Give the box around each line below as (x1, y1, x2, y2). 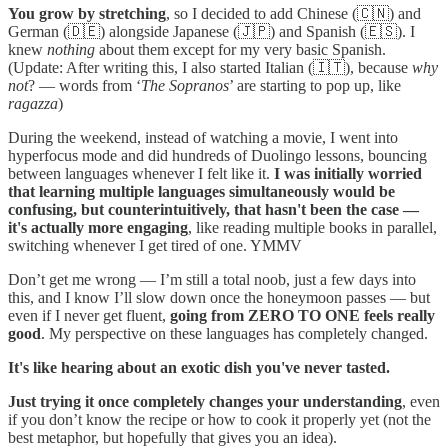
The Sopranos (141, 76, 229, 94)
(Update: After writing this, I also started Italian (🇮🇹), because (8, 58, 412, 76)
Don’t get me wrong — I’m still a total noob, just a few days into (8, 270, 416, 288)
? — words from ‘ (28, 76, 141, 94)
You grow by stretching (8, 4, 166, 22)
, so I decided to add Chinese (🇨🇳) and (166, 4, 421, 22)
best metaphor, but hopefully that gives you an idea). (8, 428, 337, 446)
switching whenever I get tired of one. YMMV (8, 236, 302, 254)
